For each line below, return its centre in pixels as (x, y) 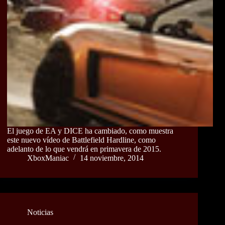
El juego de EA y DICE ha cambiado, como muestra (90, 131)
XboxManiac (48, 158)
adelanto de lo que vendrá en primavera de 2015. (84, 149)
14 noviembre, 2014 (112, 158)
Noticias (40, 212)
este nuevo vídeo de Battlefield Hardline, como (81, 140)
